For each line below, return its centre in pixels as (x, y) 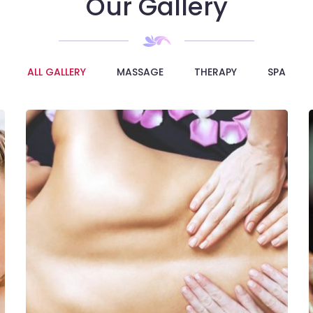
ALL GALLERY (57, 72)
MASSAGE (140, 72)
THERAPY (216, 72)
